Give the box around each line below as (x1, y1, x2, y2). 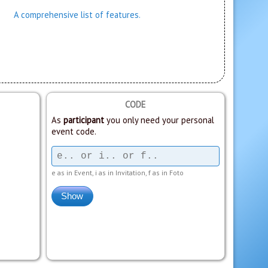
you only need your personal (103, 114, 214, 126)
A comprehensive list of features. (14, 9, 141, 21)
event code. (51, 125, 96, 137)
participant (63, 114, 104, 126)
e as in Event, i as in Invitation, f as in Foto (51, 167, 184, 177)
